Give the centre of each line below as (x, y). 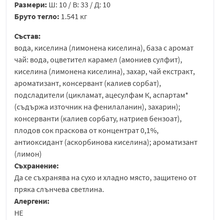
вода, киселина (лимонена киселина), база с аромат (104, 48)
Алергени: (32, 201)
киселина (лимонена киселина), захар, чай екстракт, (105, 71)
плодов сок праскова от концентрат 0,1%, (86, 130)
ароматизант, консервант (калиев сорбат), (88, 83)
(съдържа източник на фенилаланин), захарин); (97, 107)
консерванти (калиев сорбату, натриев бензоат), (98, 119)
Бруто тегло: (38, 16)
